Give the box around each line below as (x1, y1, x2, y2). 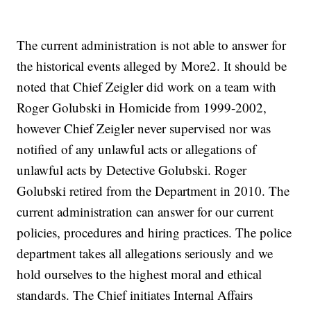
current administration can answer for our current (17, 203, 274, 220)
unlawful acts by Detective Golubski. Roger (17, 161, 247, 178)
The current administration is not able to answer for (17, 36, 287, 53)
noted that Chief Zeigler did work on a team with (17, 78, 277, 95)
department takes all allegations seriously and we (17, 244, 274, 262)
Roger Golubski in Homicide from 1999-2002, (17, 99, 267, 116)
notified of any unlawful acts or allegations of (17, 140, 257, 158)
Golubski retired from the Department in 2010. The (17, 182, 290, 199)
